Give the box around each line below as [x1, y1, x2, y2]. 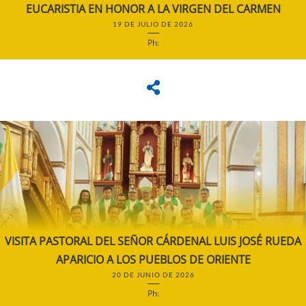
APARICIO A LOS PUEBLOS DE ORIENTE [55, 252, 251, 268]
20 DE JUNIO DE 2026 [111, 270, 195, 279]
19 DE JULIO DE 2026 [113, 19, 193, 28]
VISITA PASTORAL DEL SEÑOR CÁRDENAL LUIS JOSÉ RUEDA [5, 234, 301, 249]
